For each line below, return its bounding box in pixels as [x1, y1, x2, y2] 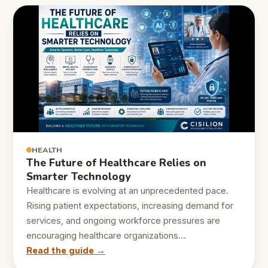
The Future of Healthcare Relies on [26, 156, 206, 170]
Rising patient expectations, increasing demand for [26, 200, 233, 212]
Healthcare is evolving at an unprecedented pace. [26, 185, 229, 197]
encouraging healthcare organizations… [26, 230, 185, 242]
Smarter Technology [26, 170, 130, 184]
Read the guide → [26, 245, 105, 257]
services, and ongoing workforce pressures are [26, 215, 220, 227]
